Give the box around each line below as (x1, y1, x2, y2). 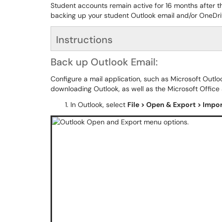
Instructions (56, 33, 112, 46)
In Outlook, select (70, 100, 127, 109)
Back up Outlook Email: (51, 55, 158, 68)
